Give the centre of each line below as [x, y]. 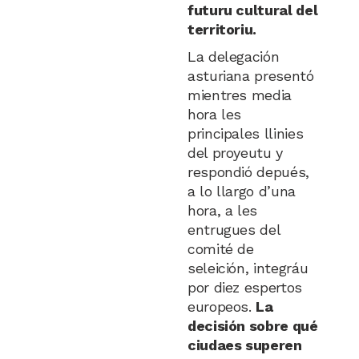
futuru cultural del [252, 10]
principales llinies [245, 133]
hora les [214, 114]
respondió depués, [248, 172]
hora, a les [222, 210]
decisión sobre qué [252, 326]
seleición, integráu [248, 268]
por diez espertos [244, 287]
